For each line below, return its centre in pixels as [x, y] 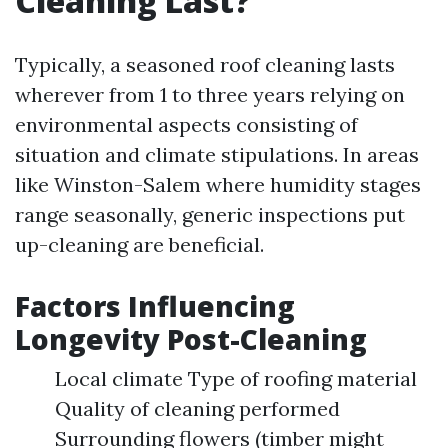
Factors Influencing [155, 306]
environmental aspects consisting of [186, 124]
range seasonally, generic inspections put [210, 214]
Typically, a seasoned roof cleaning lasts [205, 64]
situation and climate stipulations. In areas [217, 154]
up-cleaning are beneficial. [139, 244]
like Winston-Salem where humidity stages [218, 184]
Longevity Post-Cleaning [191, 339]
